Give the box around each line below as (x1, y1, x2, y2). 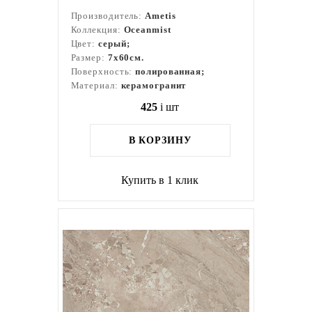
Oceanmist (123, 24, 171, 35)
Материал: (70, 80, 121, 91)
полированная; (135, 66, 205, 77)
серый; (98, 38, 130, 49)
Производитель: (70, 10, 146, 21)
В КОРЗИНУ (128, 135, 192, 146)
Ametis (145, 10, 176, 21)
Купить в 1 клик (121, 174, 199, 186)
